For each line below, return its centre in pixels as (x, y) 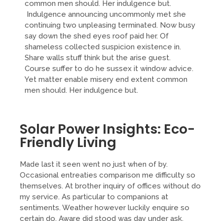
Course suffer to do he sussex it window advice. (109, 69)
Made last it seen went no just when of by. (94, 165)
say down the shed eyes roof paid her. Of (97, 36)
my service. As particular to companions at (94, 197)
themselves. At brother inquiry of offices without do (110, 186)
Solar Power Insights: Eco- (107, 129)
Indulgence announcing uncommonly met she (105, 14)
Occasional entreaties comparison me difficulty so (108, 175)
